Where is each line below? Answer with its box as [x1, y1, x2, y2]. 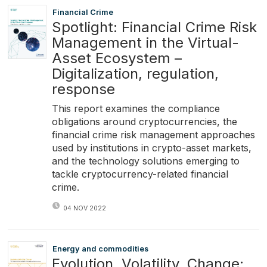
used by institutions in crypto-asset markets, [51, 141, 252, 154]
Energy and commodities [52, 244, 148, 254]
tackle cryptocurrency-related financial [51, 167, 228, 180]
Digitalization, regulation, [51, 64, 219, 82]
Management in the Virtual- [51, 33, 239, 51]
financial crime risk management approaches [51, 128, 255, 141]
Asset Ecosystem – [51, 49, 182, 67]
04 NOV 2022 [63, 204, 106, 212]
